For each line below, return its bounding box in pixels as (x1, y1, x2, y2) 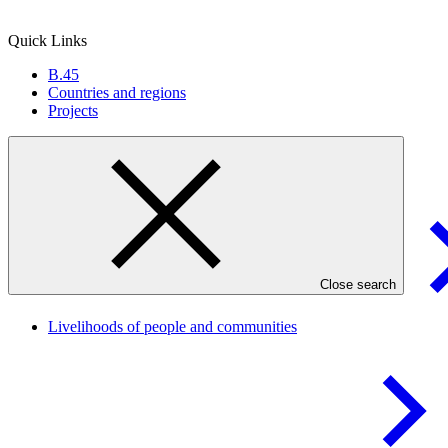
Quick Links (8, 32, 87, 50)
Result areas (8, 141, 107, 163)
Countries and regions (48, 84, 186, 102)
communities (217, 317, 297, 335)
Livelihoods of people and (48, 317, 217, 335)
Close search (320, 277, 396, 293)
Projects (48, 102, 98, 120)
